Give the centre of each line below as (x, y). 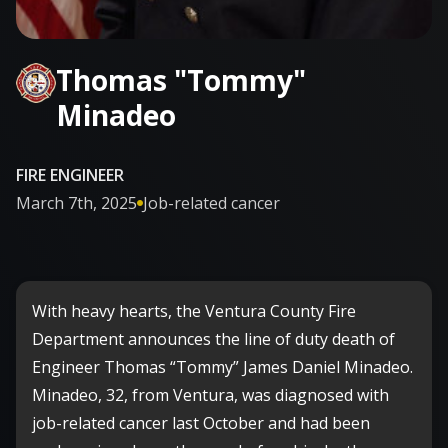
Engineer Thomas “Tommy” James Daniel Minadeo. (222, 366)
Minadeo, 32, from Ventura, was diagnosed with (210, 394)
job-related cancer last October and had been (201, 422)
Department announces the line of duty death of (213, 338)
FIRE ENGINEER (70, 174)
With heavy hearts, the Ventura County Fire (194, 310)
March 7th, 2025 (76, 202)
